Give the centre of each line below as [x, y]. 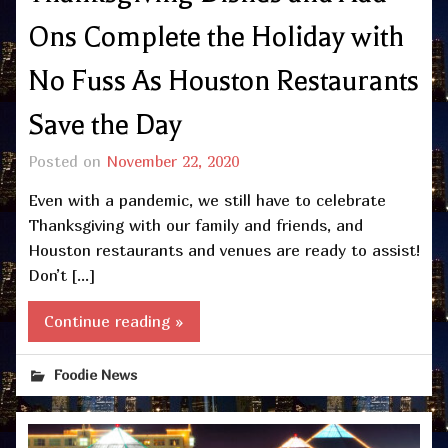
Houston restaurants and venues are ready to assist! [224, 249]
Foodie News [96, 375]
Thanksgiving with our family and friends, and [195, 224]
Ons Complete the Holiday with [216, 37]
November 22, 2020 [172, 161]
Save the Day [105, 125]
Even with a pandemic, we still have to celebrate [207, 199]
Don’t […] [61, 274]
